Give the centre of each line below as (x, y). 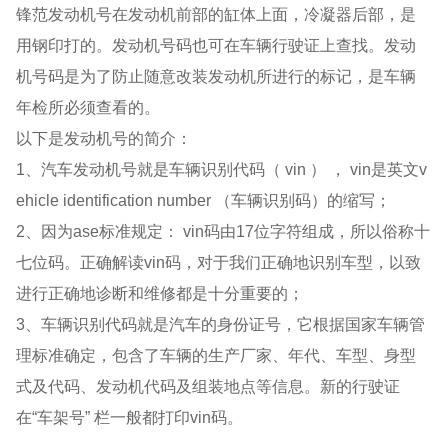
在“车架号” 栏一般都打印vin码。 (130, 416)
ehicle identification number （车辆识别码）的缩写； (204, 199)
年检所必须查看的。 (88, 106)
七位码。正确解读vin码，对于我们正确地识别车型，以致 (219, 261)
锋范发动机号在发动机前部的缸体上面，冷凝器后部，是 (216, 13)
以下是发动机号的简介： (104, 137)
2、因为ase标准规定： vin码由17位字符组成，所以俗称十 (223, 230)
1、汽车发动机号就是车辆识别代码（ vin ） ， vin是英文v (222, 168)
